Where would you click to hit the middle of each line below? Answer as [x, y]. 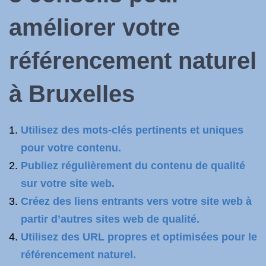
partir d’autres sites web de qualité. [110, 219]
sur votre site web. [68, 183]
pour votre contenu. [71, 148]
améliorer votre [94, 27]
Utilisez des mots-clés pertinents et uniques [132, 130]
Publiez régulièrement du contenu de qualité [133, 166]
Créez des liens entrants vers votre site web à [136, 201]
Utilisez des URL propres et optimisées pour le [139, 237]
